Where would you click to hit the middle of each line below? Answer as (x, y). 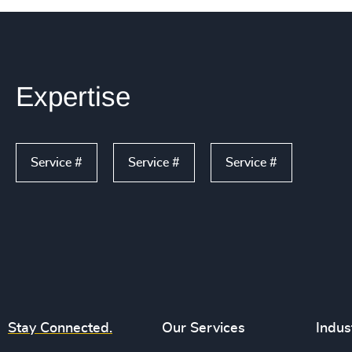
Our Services (204, 328)
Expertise (73, 96)
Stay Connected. (60, 328)
